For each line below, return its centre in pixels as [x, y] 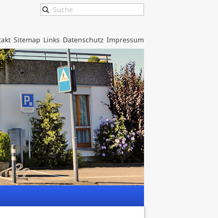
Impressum [125, 40]
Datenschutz [83, 40]
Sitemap [27, 40]
